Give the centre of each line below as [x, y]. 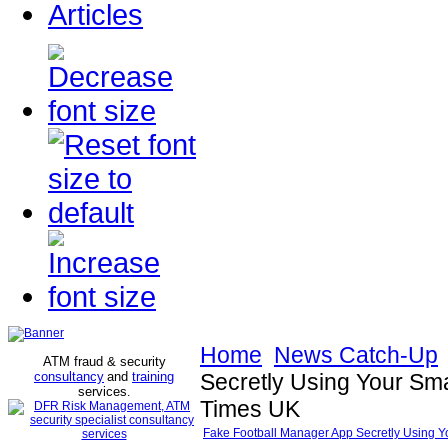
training [153, 376]
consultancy [69, 376]
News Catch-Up [356, 355]
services [102, 391]
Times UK [250, 409]
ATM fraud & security [104, 361]
